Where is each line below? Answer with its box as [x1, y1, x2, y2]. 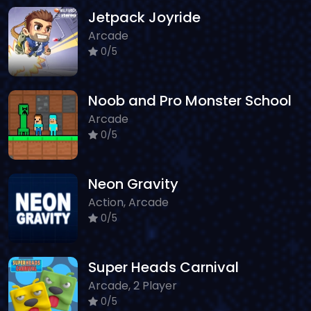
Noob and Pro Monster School [88, 90, 292, 110]
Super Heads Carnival [88, 257, 239, 277]
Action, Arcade [88, 194, 169, 210]
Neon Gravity [88, 174, 178, 194]
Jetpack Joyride [88, 7, 201, 27]
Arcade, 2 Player [88, 277, 177, 294]
